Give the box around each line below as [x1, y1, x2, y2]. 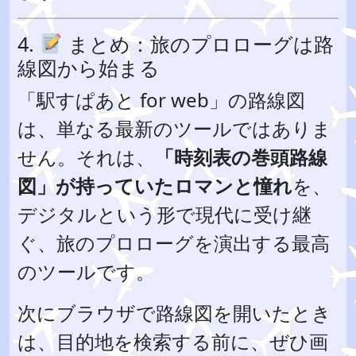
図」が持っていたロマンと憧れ [17, 172, 292, 199]
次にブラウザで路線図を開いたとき [17, 300, 331, 326]
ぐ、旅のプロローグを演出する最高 [17, 230, 330, 256]
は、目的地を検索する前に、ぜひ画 [17, 328, 328, 354]
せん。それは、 [17, 144, 155, 170]
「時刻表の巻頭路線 [155, 144, 327, 170]
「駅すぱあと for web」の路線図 [17, 87, 305, 113]
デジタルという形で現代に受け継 [17, 201, 311, 227]
